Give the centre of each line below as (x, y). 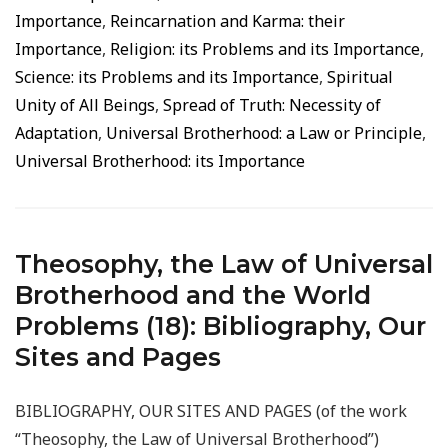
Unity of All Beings (85, 105)
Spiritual (360, 77)
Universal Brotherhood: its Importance (160, 161)
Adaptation (56, 133)
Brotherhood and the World (193, 295)
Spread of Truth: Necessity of (272, 105)
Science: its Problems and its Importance (167, 77)
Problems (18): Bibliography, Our (220, 326)
